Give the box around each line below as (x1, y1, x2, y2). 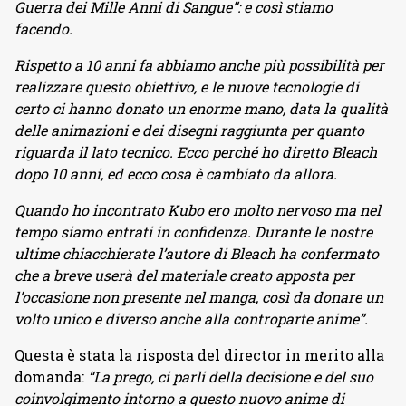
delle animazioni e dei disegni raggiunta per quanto (14, 121, 364, 140)
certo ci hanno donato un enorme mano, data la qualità (14, 99, 388, 118)
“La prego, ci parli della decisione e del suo (88, 367, 373, 386)
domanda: (14, 367, 88, 386)
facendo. (14, 19, 72, 38)
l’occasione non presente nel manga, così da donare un (14, 287, 383, 306)
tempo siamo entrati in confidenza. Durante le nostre (14, 222, 372, 241)
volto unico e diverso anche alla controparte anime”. (14, 309, 368, 328)
